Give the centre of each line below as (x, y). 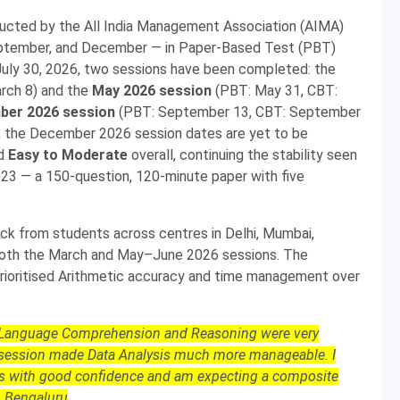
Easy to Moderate (68, 155)
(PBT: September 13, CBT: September (238, 112)
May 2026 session (152, 91)
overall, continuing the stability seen (242, 155)
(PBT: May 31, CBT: (275, 91)
